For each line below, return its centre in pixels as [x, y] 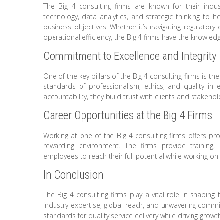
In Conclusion [74, 175]
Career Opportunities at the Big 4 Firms [128, 116]
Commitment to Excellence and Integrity [130, 56]
